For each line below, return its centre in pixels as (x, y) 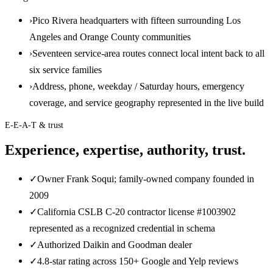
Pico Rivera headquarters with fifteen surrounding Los (136, 20)
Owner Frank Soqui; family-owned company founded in (146, 179)
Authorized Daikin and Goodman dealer (115, 245)
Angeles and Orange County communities (110, 37)
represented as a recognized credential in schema (122, 229)
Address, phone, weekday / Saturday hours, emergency (138, 86)
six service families (66, 69)
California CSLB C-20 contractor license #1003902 (136, 212)
